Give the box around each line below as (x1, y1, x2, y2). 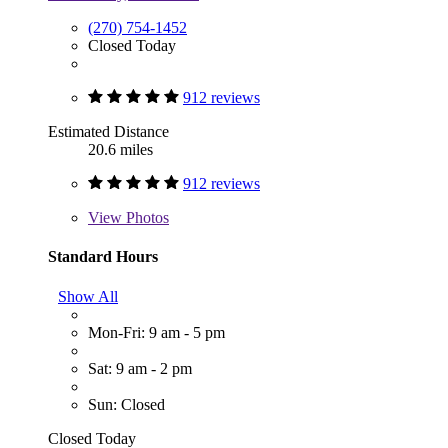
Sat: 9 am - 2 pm (88, 359, 192, 377)
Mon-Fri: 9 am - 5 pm (88, 323, 225, 341)
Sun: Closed (88, 395, 165, 413)
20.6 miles (88, 141, 153, 159)
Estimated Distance (48, 123, 169, 141)
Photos (122, 209, 169, 227)
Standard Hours (48, 248, 158, 266)
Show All (58, 287, 118, 305)
